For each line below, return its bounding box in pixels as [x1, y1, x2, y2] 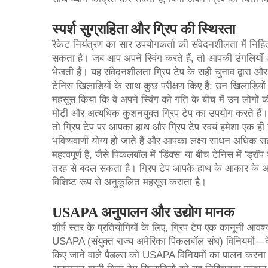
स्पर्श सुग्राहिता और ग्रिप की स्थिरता [52, 22, 235, 37]
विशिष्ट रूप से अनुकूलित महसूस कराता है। [52, 176, 206, 188]
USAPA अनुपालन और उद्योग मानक [52, 205, 234, 220]
